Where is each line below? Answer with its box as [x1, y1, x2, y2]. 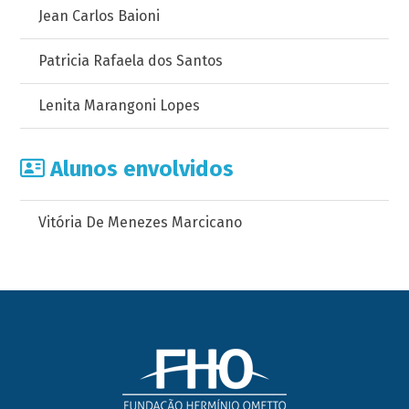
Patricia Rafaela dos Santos [38, 52, 224, 69]
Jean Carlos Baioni [38, 7, 161, 25]
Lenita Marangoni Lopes [38, 97, 201, 114]
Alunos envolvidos [45, 156, 235, 182]
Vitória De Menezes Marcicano [38, 214, 243, 231]
